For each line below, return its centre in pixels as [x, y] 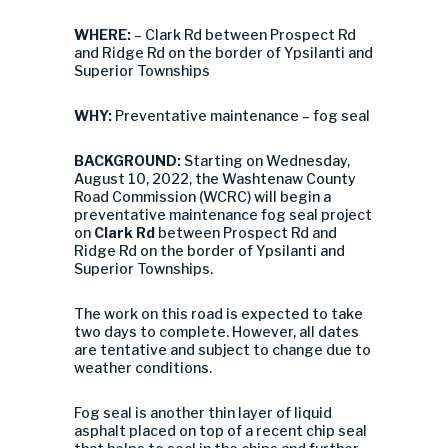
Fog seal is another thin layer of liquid [203, 412]
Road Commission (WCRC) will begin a [202, 196]
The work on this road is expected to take [218, 313]
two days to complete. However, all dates [216, 331]
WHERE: [104, 34]
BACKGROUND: [129, 160]
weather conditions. [143, 367]
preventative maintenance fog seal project [223, 214]
